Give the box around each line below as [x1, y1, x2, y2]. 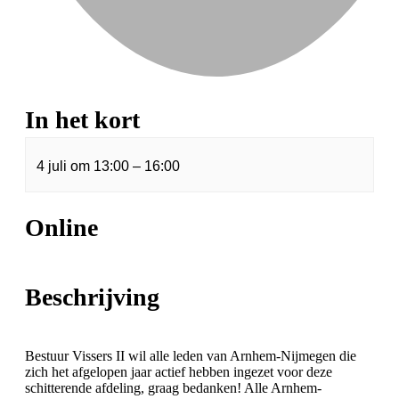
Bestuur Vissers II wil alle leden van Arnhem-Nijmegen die [25, 348, 356, 364]
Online [25, 213, 98, 241]
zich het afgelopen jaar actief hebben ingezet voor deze [25, 364, 332, 380]
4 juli [37, 159, 70, 175]
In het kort [25, 106, 140, 134]
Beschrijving [25, 283, 159, 312]
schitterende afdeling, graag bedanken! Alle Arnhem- [25, 380, 322, 396]
